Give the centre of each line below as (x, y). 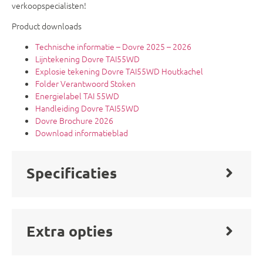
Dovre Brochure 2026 (74, 121)
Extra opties (70, 231)
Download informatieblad (82, 133)
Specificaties (72, 173)
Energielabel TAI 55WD (77, 96)
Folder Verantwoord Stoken (85, 84)
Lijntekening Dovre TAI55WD (87, 59)
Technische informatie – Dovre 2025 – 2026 (113, 47)
